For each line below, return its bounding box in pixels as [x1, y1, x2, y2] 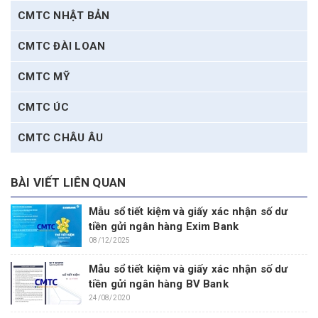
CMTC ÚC [18, 101, 69, 114]
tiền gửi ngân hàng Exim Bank [89, 220, 238, 233]
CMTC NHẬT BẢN [18, 9, 110, 22]
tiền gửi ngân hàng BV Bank [89, 278, 229, 290]
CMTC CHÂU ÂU [18, 131, 103, 144]
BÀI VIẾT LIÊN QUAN [11, 175, 126, 190]
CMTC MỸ [18, 70, 70, 83]
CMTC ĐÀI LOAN [18, 40, 106, 53]
